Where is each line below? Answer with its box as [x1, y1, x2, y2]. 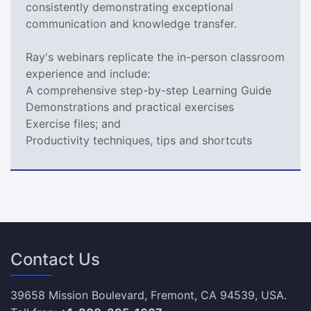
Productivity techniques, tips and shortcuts [26, 133, 252, 147]
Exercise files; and [26, 116, 121, 131]
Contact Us [10, 249, 100, 269]
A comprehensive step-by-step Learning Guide [26, 83, 271, 97]
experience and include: [26, 66, 150, 81]
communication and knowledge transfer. [26, 16, 237, 31]
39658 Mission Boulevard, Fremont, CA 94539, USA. [10, 287, 287, 302]
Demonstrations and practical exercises [26, 99, 234, 114]
